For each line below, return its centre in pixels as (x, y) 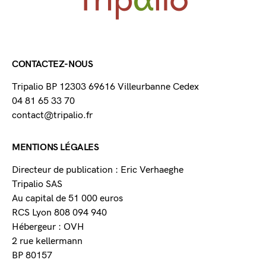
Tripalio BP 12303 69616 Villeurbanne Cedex (105, 87)
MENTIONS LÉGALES (56, 148)
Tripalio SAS (37, 185)
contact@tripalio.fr (52, 116)
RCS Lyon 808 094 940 (59, 213)
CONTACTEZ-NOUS (53, 65)
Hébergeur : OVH (48, 227)
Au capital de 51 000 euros (67, 199)
